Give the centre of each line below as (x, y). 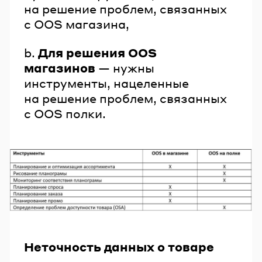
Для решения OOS (97, 53)
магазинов (60, 68)
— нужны (125, 68)
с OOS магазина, (77, 24)
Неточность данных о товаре (119, 247)
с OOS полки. (65, 114)
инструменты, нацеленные (106, 83)
